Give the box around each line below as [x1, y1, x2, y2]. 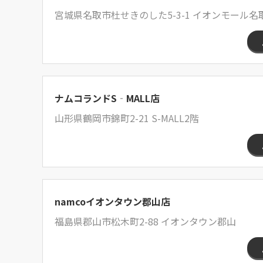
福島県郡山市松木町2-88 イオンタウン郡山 [55, 214, 236, 228]
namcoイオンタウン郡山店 [55, 194, 170, 208]
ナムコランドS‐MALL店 [55, 91, 160, 105]
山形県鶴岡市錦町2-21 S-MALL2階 [55, 111, 199, 125]
